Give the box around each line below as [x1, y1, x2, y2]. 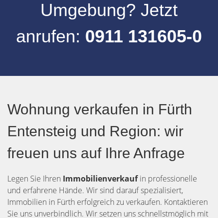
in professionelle [140, 173, 197, 184]
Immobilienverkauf [63, 173, 140, 184]
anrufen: [16, 26, 85, 46]
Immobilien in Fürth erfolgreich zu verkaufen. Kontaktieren [7, 197, 208, 207]
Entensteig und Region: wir [7, 123, 183, 139]
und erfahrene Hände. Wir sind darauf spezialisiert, [7, 185, 183, 196]
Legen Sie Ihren [7, 173, 63, 184]
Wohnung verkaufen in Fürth [7, 101, 192, 117]
